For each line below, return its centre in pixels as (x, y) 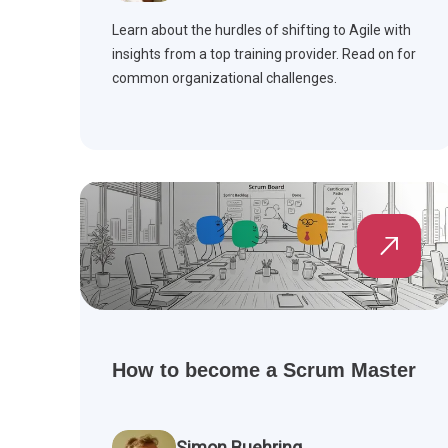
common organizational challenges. (224, 78)
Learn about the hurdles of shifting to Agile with (261, 30)
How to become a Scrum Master (264, 370)
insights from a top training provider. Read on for (264, 54)
